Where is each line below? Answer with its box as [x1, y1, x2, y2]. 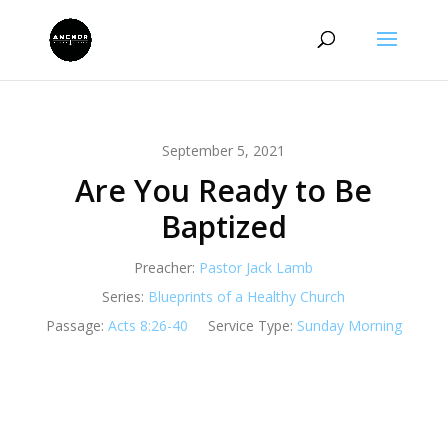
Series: [102, 287, 145, 306]
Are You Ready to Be [75, 170, 373, 211]
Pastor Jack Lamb [199, 258, 314, 277]
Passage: [45, 316, 104, 335]
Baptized [160, 206, 287, 247]
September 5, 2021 [162, 141, 286, 160]
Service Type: [207, 316, 293, 335]
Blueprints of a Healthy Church [148, 287, 346, 306]
